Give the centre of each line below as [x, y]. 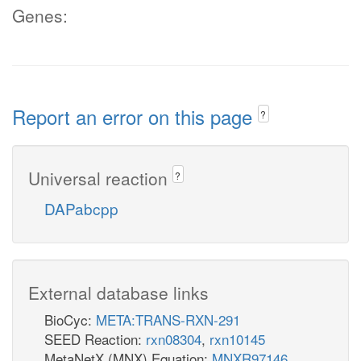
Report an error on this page [135, 116]
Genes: [40, 15]
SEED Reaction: [95, 338]
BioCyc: [70, 319]
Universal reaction [100, 178]
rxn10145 [237, 338]
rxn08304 [174, 338]
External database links [118, 292]
